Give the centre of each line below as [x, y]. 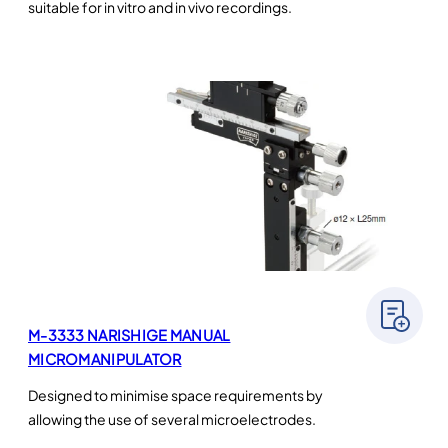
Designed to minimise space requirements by [175, 395]
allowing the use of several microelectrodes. [172, 419]
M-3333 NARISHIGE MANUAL [129, 335]
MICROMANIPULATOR [105, 359]
